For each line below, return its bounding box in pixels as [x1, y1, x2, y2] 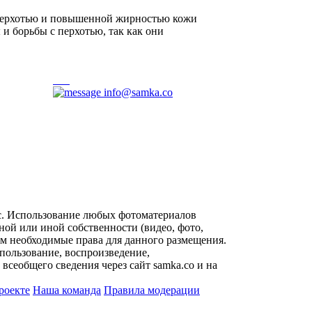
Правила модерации [104, 283, 200, 296]
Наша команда [33, 283, 101, 296]
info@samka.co [101, 86, 173, 98]
